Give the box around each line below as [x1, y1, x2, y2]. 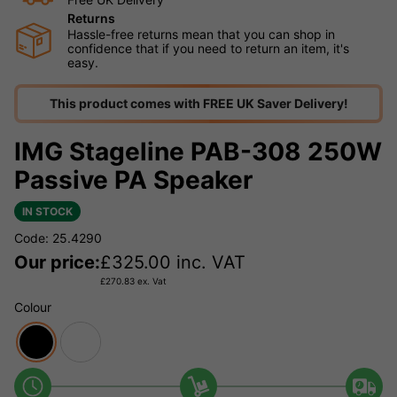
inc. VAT [171, 252, 245, 274]
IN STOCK [22, 205, 73, 219]
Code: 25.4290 [14, 230, 102, 246]
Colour [14, 300, 51, 315]
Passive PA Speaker [14, 165, 253, 196]
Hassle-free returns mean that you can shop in [67, 27, 335, 43]
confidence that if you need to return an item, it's [67, 41, 349, 57]
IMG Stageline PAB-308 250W [14, 136, 382, 167]
